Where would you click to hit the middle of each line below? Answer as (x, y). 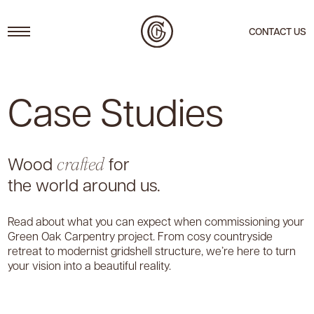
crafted (81, 164)
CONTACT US (278, 32)
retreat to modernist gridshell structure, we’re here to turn (152, 250)
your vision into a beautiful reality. (89, 265)
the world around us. (84, 184)
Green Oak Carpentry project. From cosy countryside (140, 235)
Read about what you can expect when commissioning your (156, 221)
